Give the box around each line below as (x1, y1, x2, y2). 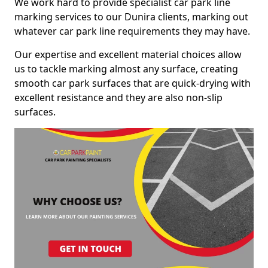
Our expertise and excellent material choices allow (14, 48, 242, 61)
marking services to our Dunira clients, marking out (14, 10, 248, 23)
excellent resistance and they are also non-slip (14, 91, 223, 104)
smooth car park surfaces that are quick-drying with (14, 77, 251, 90)
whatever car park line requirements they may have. (14, 25, 252, 38)
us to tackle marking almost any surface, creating (14, 62, 238, 75)
